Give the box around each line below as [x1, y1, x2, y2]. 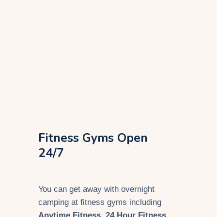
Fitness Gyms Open [38, 130, 148, 147]
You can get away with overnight [38, 185, 155, 194]
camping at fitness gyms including [38, 198, 161, 207]
